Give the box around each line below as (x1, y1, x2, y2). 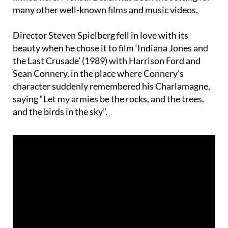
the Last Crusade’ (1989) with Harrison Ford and (13, 36, 201, 47)
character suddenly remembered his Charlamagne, (13, 61, 210, 73)
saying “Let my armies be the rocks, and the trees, (13, 74, 204, 85)
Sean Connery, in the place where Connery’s (13, 48, 184, 60)
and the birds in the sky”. (13, 87, 107, 98)
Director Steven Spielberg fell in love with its (13, 10, 188, 22)
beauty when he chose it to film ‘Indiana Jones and (13, 23, 208, 35)
